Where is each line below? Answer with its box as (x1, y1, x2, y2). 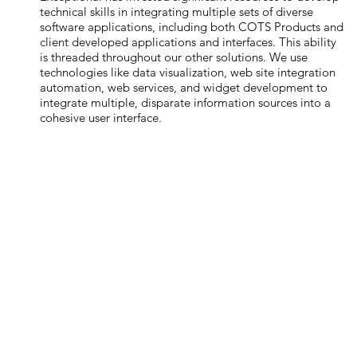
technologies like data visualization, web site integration (40, 65, 336, 80)
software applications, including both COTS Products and (40, 19, 344, 34)
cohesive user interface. (40, 110, 163, 125)
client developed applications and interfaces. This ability (40, 34, 337, 49)
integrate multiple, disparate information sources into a (40, 95, 331, 110)
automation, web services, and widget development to (40, 80, 328, 95)
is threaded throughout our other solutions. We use (40, 49, 308, 65)
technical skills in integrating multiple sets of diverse (40, 4, 314, 19)
